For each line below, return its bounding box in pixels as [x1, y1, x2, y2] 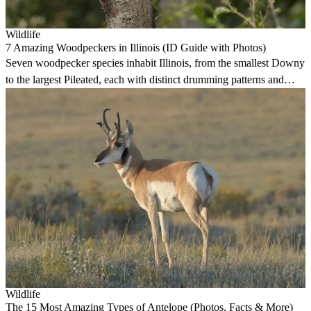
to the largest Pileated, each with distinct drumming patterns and [6, 74, 284, 86]
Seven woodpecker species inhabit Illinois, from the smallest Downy [6, 57, 305, 69]
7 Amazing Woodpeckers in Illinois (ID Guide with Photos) [6, 42, 266, 54]
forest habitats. [6, 90, 69, 103]
